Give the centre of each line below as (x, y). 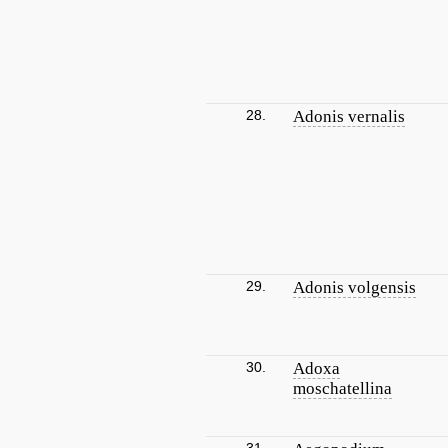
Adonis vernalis (349, 116)
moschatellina (342, 388)
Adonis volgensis (354, 287)
